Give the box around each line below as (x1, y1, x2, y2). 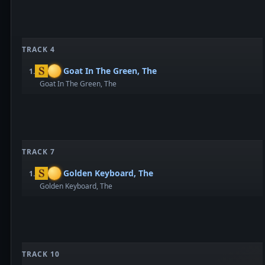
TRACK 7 (22, 147, 55, 157)
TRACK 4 (22, 44, 55, 54)
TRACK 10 (22, 249, 60, 259)
